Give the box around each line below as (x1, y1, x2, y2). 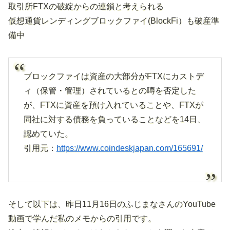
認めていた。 (23, 129, 73, 138)
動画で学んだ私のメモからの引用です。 (8, 214, 156, 223)
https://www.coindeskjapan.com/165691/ (56, 143, 203, 152)
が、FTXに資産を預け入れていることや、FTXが (23, 100, 203, 109)
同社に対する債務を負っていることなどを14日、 (23, 114, 205, 124)
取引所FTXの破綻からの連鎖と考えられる (8, 2, 164, 11)
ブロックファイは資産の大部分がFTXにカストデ (23, 71, 204, 81)
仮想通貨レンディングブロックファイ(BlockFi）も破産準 (8, 16, 219, 25)
